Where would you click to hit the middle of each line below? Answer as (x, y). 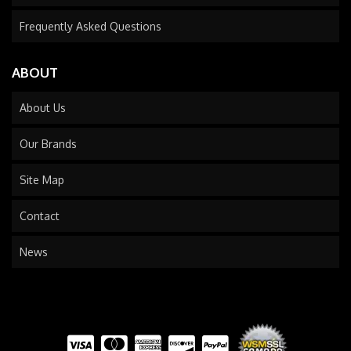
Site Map (42, 179)
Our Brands (48, 143)
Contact (40, 215)
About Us (43, 107)
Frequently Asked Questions (90, 26)
